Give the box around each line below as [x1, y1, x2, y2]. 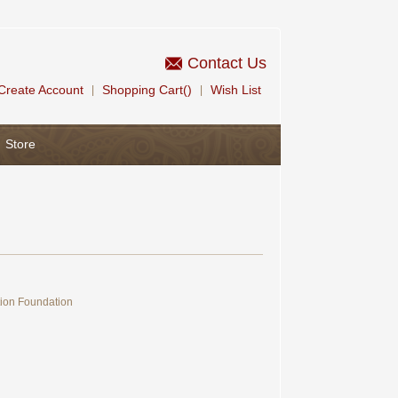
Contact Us [187, 53, 267, 72]
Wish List [211, 83, 261, 98]
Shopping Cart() [102, 83, 192, 98]
